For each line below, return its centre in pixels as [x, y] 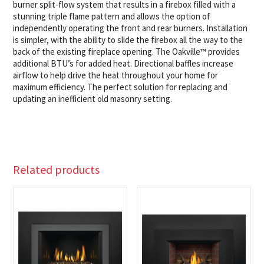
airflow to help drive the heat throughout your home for [116, 75]
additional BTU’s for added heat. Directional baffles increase [123, 64]
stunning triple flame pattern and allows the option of [112, 16]
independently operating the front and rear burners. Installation [131, 28]
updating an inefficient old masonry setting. [93, 99]
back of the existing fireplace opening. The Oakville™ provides [127, 52]
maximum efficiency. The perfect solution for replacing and [121, 87]
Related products [57, 169]
